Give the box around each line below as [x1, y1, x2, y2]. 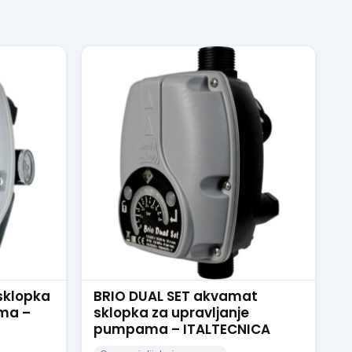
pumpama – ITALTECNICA [93, 320, 270, 339]
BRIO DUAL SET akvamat [93, 287, 258, 306]
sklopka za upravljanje [93, 303, 249, 322]
